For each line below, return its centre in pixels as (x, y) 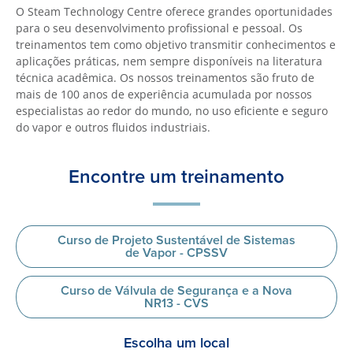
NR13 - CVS (176, 303)
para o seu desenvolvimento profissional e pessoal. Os (159, 28)
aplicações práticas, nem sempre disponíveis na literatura (169, 61)
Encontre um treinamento (176, 176)
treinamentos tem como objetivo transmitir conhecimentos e (176, 45)
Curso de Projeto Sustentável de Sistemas (176, 240)
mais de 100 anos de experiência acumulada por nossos (164, 94)
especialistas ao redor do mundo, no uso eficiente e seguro (172, 111)
